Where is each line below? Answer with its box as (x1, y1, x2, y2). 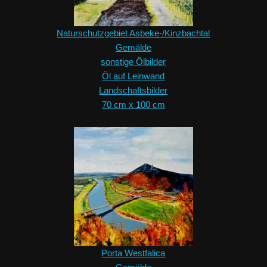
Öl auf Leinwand (102, 71, 165, 82)
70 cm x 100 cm (101, 100, 165, 110)
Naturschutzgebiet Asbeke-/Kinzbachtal (57, 28, 210, 39)
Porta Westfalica (101, 248, 166, 259)
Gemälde (115, 42, 151, 53)
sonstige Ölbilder (101, 57, 166, 67)
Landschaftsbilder (99, 85, 168, 96)
